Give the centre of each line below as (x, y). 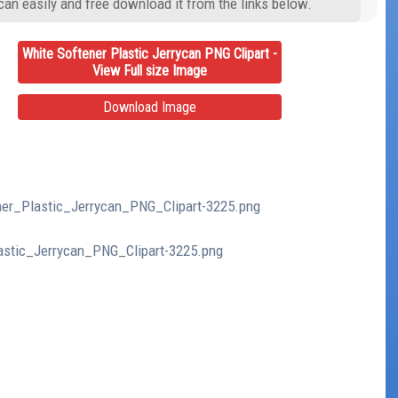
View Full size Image (150, 70)
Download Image (150, 107)
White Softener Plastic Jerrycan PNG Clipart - (150, 53)
